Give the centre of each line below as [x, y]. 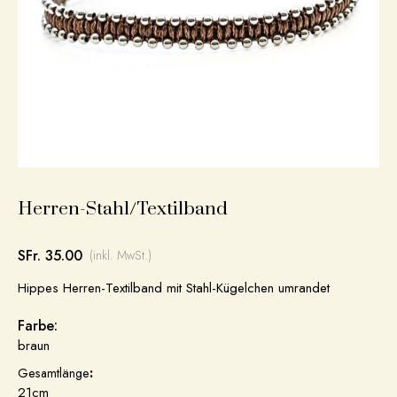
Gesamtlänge [54, 373]
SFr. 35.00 [50, 256]
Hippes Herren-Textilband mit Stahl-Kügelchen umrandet [174, 288]
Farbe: [38, 326]
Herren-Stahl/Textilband [123, 209]
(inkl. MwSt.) [120, 255]
